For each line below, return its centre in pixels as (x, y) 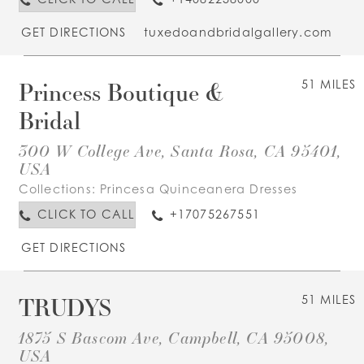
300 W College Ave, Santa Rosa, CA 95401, (180, 150)
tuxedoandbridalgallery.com (238, 32)
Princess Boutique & (121, 91)
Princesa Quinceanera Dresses (199, 189)
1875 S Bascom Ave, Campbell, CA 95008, (174, 338)
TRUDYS (65, 307)
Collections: (59, 189)
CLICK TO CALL (86, 214)
